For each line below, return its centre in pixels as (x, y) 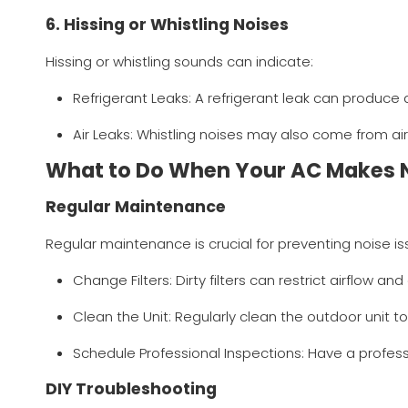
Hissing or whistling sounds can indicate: (179, 62)
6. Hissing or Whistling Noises (167, 25)
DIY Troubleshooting (131, 389)
